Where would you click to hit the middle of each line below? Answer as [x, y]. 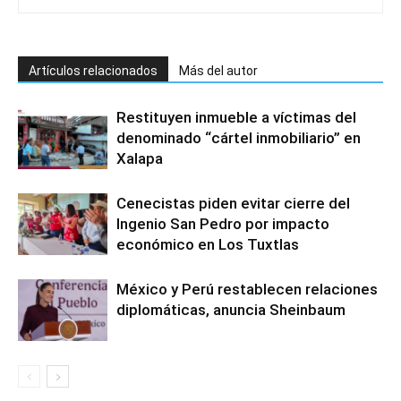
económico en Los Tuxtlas [208, 244]
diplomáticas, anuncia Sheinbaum [231, 309]
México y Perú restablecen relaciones [247, 289]
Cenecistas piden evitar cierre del [233, 203]
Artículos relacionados [93, 70]
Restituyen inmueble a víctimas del [236, 117]
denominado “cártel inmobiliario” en [239, 137]
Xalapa [140, 158]
